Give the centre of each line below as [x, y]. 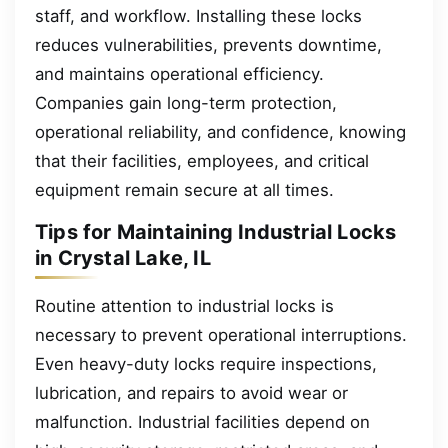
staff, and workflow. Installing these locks [198, 15]
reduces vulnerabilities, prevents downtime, [208, 44]
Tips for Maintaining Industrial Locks [216, 232]
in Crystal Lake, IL [123, 258]
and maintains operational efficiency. [179, 73]
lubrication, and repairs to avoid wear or [191, 392]
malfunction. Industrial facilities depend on [202, 421]
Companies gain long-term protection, [186, 102]
